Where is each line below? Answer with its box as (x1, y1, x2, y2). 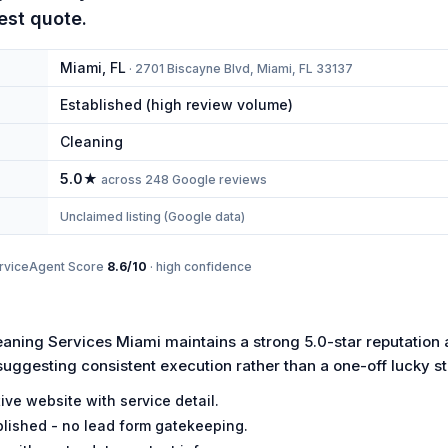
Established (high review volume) (60, 96, 293, 114)
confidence (181, 259, 252, 275)
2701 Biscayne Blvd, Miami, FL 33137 (135, 61, 353, 77)
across (98, 172, 145, 188)
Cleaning (60, 133, 123, 151)
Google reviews (169, 172, 267, 188)
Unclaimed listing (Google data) (60, 209, 245, 225)
